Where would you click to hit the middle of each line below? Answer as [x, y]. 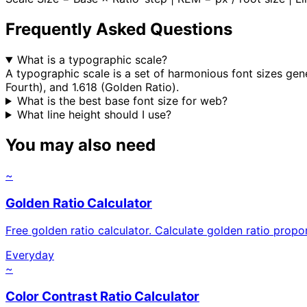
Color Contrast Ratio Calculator [102, 297]
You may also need [81, 145]
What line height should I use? [94, 115]
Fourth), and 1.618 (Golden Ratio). [92, 87]
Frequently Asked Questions [119, 29]
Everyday [30, 255]
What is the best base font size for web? [122, 101]
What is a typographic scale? [92, 60]
